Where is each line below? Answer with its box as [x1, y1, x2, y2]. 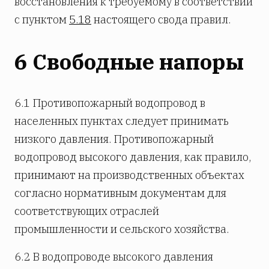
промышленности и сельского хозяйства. [14, 222, 229, 237]
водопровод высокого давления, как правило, [14, 150, 251, 165]
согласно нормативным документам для [14, 186, 226, 201]
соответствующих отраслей [14, 204, 159, 219]
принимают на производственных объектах [14, 168, 244, 183]
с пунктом [14, 12, 69, 26]
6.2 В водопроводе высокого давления [14, 250, 213, 264]
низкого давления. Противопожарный [14, 132, 214, 147]
